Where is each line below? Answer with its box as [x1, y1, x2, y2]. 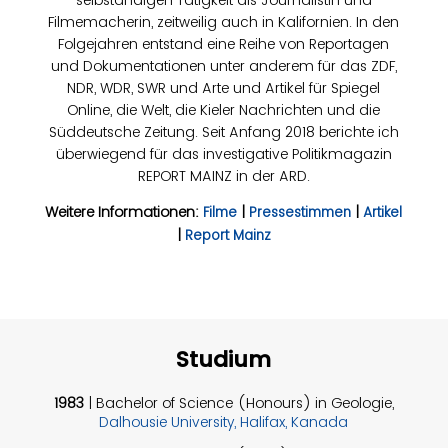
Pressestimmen [249, 202, 352, 222]
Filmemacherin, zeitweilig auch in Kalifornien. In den [48, 11, 400, 32]
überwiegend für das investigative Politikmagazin [55, 143, 392, 164]
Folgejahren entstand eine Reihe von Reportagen [58, 33, 390, 54]
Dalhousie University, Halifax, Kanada [99, 411, 349, 432]
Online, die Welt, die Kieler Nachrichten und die [67, 99, 381, 120]
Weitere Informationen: [45, 201, 204, 222]
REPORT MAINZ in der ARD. [137, 165, 310, 186]
